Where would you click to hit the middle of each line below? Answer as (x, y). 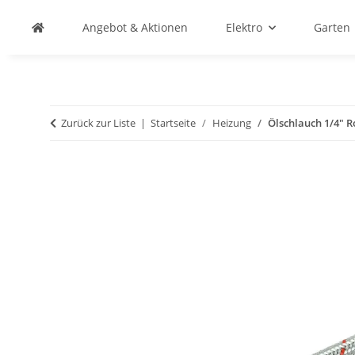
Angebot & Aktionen (135, 27)
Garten (332, 27)
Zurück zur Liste (98, 123)
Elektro (244, 27)
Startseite (173, 123)
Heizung (232, 123)
